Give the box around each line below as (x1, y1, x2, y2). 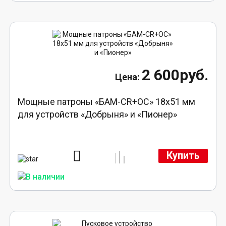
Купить (166, 150, 200, 162)
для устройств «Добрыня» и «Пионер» (18, 108, 178, 120)
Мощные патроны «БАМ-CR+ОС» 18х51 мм (18, 96, 196, 107)
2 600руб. (141, 66, 208, 84)
